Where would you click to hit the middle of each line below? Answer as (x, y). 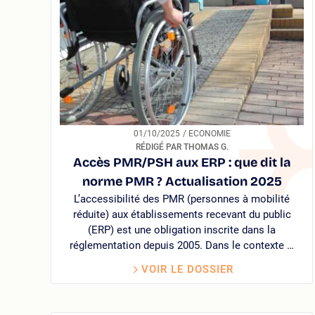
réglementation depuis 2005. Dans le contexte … (182, 245)
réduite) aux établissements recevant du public (182, 214)
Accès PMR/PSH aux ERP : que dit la (182, 162)
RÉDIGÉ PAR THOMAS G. (182, 147)
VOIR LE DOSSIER (188, 269)
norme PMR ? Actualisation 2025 (182, 181)
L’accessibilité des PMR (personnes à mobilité (182, 199)
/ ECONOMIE (209, 133)
